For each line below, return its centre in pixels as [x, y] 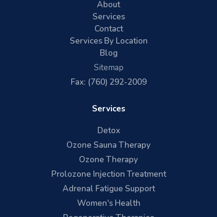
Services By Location [108, 41]
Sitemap [108, 68]
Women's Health [108, 203]
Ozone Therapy [108, 160]
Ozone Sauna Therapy [108, 145]
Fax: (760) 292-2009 [108, 82]
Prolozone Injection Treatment [108, 174]
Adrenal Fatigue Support [108, 189]
